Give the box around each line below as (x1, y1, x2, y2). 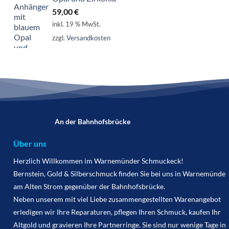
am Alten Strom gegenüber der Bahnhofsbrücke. (13, 182, 165, 191)
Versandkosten (66, 33, 110, 42)
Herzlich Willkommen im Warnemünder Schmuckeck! (13, 156, 184, 166)
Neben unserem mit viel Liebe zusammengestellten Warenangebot (13, 195, 221, 204)
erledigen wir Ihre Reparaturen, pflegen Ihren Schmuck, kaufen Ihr (13, 208, 221, 217)
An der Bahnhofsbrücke (54, 117, 130, 126)
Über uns (13, 139, 47, 149)
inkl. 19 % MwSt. (52, 20, 101, 29)
